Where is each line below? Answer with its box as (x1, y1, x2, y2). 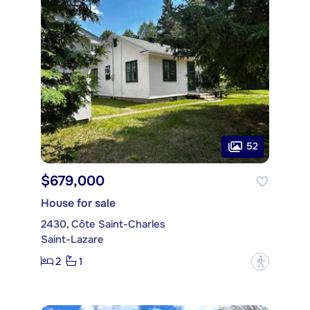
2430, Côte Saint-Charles (41, 217, 165, 231)
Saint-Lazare (41, 232, 104, 246)
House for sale (41, 195, 116, 210)
